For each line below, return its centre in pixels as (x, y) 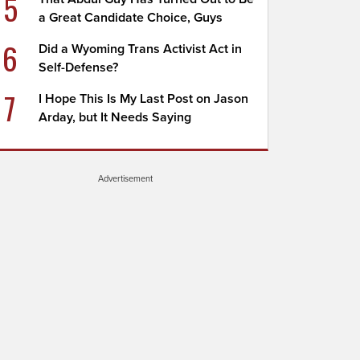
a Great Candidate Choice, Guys (131, 18)
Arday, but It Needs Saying (115, 117)
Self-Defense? (79, 67)
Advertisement (125, 178)
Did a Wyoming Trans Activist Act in (141, 49)
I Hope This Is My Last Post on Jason (144, 99)
